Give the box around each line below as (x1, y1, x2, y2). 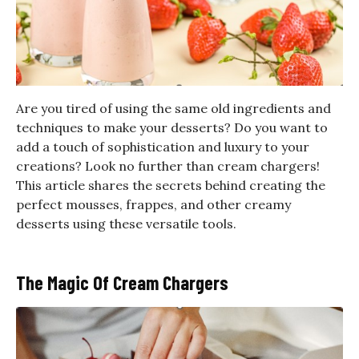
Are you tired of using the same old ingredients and (16, 99, 331, 116)
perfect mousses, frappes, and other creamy (16, 196, 291, 212)
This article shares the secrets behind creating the (16, 176, 325, 193)
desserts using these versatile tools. (16, 215, 236, 232)
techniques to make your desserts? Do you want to (16, 119, 328, 135)
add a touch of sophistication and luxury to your (16, 138, 309, 155)
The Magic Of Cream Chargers (16, 270, 228, 294)
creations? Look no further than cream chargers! (16, 157, 320, 174)
